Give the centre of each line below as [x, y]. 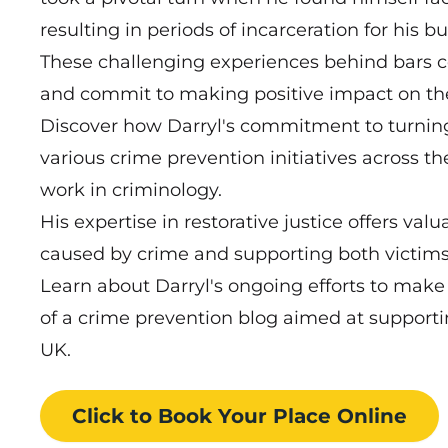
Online [372, 415]
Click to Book [142, 415]
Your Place [274, 415]
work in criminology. [131, 189]
